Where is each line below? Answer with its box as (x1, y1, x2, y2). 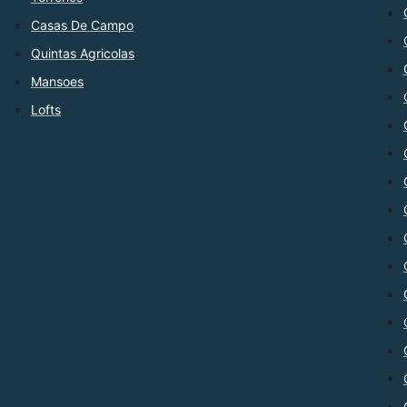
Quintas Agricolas (31, 45, 134, 62)
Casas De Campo (31, 17, 134, 34)
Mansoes (31, 74, 84, 90)
